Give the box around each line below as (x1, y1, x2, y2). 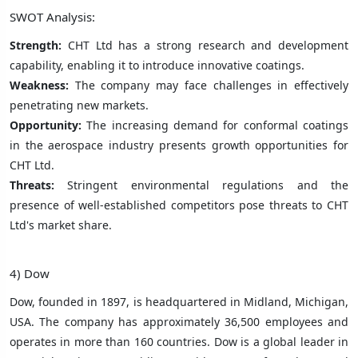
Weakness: (10, 77, 69, 93)
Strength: (10, 37, 68, 53)
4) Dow (10, 265, 50, 281)
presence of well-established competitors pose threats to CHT (10, 197, 348, 213)
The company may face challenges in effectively (69, 77, 348, 93)
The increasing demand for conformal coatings (82, 117, 348, 133)
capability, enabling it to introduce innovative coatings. (10, 57, 304, 73)
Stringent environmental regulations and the (67, 177, 349, 193)
